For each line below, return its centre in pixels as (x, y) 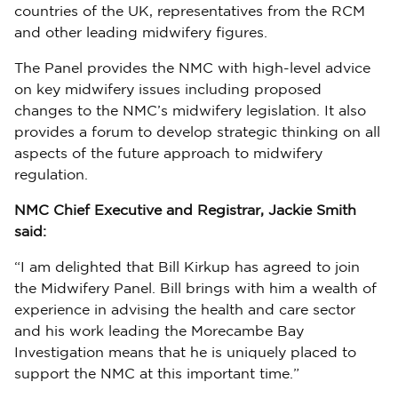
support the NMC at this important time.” (157, 374)
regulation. (51, 175)
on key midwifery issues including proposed (168, 90)
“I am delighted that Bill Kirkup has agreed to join (187, 268)
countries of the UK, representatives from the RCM (190, 12)
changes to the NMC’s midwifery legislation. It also (190, 111)
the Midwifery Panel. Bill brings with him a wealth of (195, 289)
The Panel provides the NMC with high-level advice (192, 69)
